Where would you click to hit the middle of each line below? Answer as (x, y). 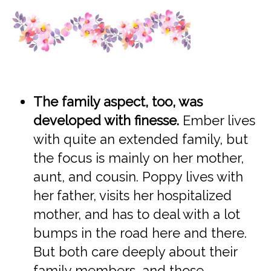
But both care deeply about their (135, 251)
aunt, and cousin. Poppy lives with (138, 176)
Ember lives (219, 120)
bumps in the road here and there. (140, 233)
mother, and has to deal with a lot (137, 214)
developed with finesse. (108, 120)
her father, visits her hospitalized (132, 195)
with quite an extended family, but (141, 139)
